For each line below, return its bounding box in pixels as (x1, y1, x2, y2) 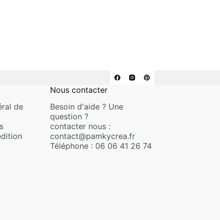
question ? (50, 111, 88, 122)
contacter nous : (50, 121, 110, 132)
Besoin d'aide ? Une (50, 102, 123, 112)
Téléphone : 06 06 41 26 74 (50, 141, 152, 151)
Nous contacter (50, 84, 108, 95)
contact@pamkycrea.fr (50, 131, 135, 141)
